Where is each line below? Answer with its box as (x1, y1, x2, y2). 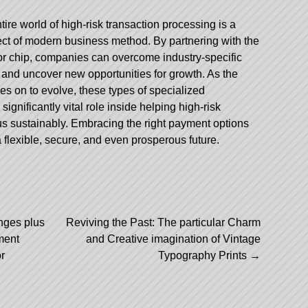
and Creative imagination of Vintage (86, 233, 261, 245)
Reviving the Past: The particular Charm (66, 217, 261, 228)
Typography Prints (158, 250, 250, 261)
